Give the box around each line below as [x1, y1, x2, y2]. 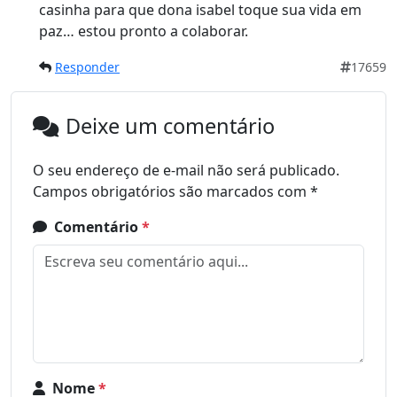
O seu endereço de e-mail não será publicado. [33, 160, 339, 181]
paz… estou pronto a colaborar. [39, 21, 248, 42]
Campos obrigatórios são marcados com [33, 182, 310, 202]
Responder [55, 58, 120, 76]
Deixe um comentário [66, 112, 275, 141]
